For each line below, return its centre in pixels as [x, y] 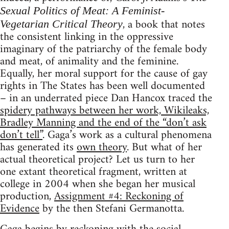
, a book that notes [164, 25]
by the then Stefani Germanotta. [112, 209]
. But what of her [164, 147]
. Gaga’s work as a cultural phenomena [127, 135]
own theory [102, 147]
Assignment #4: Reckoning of [119, 196]
